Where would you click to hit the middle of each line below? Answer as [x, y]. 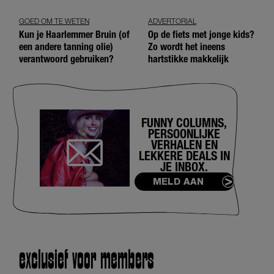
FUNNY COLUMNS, [184, 123]
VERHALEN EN [184, 145]
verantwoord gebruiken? [66, 59]
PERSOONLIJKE [184, 134]
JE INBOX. [184, 167]
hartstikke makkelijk [188, 59]
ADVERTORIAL [172, 21]
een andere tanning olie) [66, 46]
